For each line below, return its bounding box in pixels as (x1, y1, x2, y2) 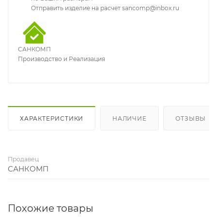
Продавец (8, 155, 39, 163)
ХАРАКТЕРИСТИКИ (20, 114, 84, 122)
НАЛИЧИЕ (112, 114, 147, 122)
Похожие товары (8, 202, 93, 214)
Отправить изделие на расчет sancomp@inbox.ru (31, 4, 179, 12)
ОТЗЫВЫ (175, 114, 206, 122)
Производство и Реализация (18, 55, 105, 62)
